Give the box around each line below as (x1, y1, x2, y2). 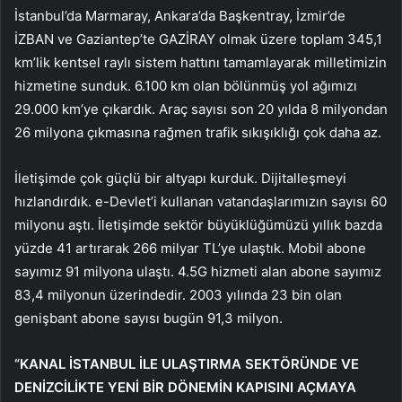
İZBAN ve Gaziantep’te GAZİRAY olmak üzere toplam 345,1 (14, 30, 382, 48)
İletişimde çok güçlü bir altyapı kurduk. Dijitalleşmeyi (14, 169, 346, 187)
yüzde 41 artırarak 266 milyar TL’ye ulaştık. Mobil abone (14, 239, 366, 257)
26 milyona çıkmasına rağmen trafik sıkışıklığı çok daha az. (14, 123, 381, 141)
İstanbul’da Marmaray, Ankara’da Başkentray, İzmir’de (14, 6, 345, 24)
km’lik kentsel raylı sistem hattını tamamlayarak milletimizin (14, 53, 387, 71)
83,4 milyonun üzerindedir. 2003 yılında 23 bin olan (14, 285, 342, 303)
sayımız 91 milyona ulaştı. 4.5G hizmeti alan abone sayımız (14, 262, 381, 280)
